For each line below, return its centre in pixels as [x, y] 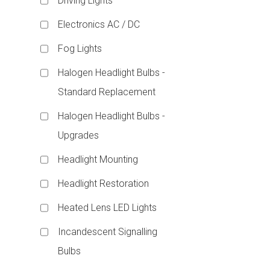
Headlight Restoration [104, 183]
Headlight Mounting [98, 159]
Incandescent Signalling [108, 231]
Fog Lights [80, 48]
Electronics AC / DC [99, 24]
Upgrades [79, 135]
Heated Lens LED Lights [108, 207]
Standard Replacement [107, 92]
